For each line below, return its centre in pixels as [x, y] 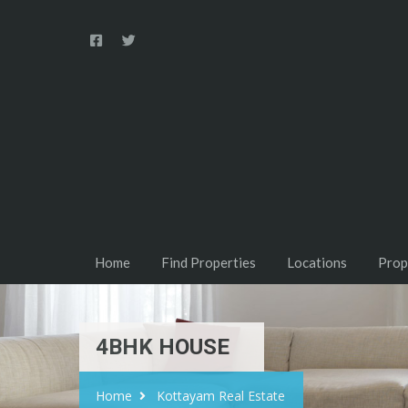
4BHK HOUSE [163, 347]
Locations [317, 263]
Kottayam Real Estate [221, 396]
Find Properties [209, 263]
